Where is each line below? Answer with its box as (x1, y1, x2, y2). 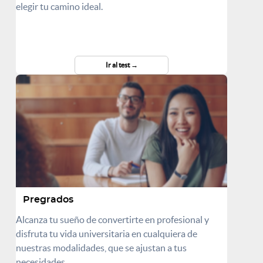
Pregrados (23, 194, 73, 204)
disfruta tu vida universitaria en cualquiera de (16, 228, 197, 239)
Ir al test (105, 60, 131, 69)
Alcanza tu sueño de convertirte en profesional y (16, 214, 209, 225)
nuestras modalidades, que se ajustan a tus (16, 242, 187, 253)
